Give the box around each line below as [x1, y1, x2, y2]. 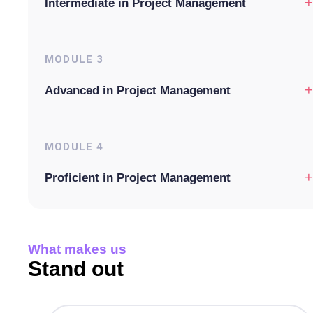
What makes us [28, 242, 126, 257]
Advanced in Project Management [45, 84, 231, 98]
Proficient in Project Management [45, 171, 231, 185]
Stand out [28, 257, 124, 281]
